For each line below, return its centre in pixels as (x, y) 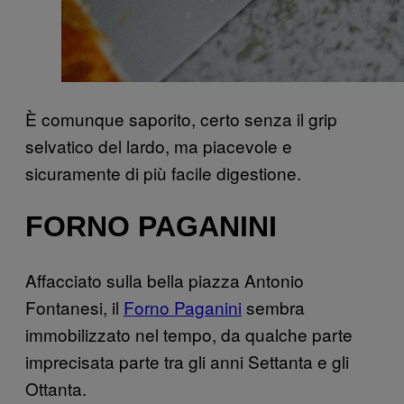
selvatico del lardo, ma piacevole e (159, 145)
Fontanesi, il (74, 307)
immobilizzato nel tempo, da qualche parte (189, 334)
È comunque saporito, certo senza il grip (181, 118)
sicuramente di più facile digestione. (163, 172)
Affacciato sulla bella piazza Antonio (165, 280)
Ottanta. (56, 388)
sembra (273, 307)
